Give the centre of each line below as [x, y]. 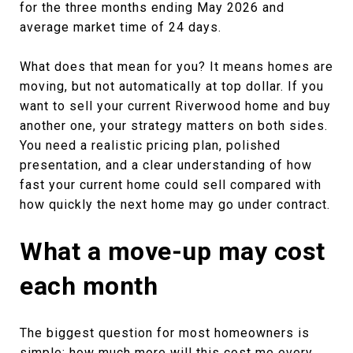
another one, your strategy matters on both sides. [174, 125]
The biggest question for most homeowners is [165, 333]
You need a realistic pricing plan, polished [150, 145]
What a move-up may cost [173, 251]
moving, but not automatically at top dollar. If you [172, 86]
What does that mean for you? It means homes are [176, 66]
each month [89, 286]
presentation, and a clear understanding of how [166, 165]
